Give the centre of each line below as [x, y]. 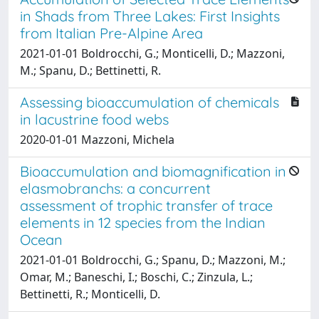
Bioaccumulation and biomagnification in [153, 171]
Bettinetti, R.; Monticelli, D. [90, 294]
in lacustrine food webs [94, 119]
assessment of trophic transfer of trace [146, 205]
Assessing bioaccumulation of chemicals [150, 102]
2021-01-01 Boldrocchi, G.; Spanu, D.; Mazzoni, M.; [153, 260]
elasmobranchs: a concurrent [115, 188]
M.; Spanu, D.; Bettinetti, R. [90, 70]
